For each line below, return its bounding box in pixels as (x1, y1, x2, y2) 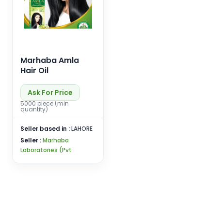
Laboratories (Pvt (20, 146, 72, 154)
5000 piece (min (20, 99, 69, 108)
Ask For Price (28, 88, 73, 97)
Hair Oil (20, 65, 48, 76)
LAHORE (71, 124, 93, 133)
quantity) (20, 105, 48, 113)
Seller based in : (20, 124, 71, 133)
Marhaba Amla (20, 55, 79, 66)
